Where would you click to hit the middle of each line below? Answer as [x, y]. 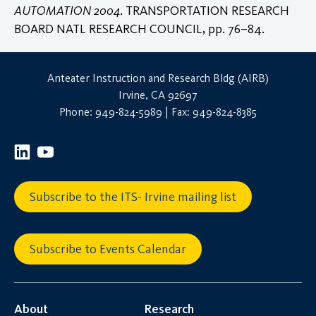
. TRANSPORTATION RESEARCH [205, 10]
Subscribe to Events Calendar [108, 249]
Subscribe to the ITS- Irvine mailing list [133, 196]
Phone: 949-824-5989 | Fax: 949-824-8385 [158, 111]
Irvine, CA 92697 [158, 95]
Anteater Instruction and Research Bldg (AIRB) [158, 78]
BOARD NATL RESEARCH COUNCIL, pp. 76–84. [139, 29]
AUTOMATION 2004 [67, 10]
